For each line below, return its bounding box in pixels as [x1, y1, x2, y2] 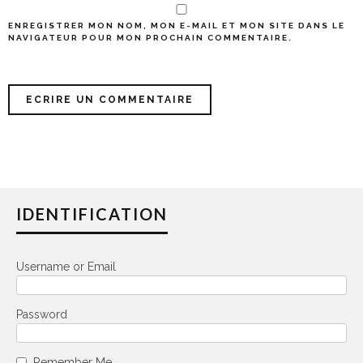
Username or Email [16, 259, 116, 273]
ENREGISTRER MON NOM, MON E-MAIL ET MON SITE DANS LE [8, 20, 345, 30]
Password [16, 307, 67, 321]
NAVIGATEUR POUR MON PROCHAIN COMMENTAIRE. [8, 32, 293, 42]
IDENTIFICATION [16, 203, 168, 224]
